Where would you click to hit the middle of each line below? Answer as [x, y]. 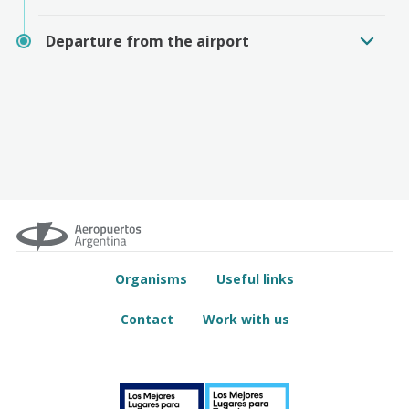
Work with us [246, 319]
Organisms [151, 279]
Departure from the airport [147, 42]
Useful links [255, 279]
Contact [147, 319]
